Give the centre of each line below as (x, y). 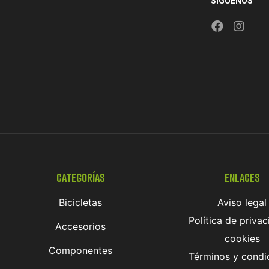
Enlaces (242, 177)
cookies (242, 238)
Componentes (81, 250)
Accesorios (81, 226)
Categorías (80, 177)
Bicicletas (81, 202)
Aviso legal (242, 202)
